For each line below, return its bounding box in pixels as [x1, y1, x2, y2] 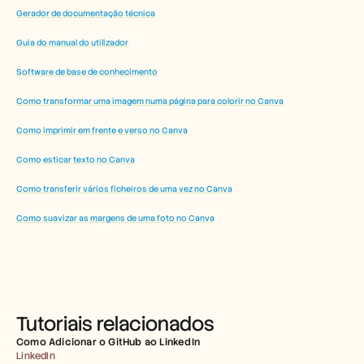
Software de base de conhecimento [16, 67, 158, 78]
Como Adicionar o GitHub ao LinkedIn [16, 336, 200, 349]
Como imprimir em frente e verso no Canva [16, 125, 188, 136]
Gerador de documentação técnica [16, 8, 155, 19]
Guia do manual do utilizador [16, 37, 128, 49]
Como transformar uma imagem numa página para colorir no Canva [16, 96, 284, 107]
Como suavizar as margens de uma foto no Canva [16, 213, 214, 224]
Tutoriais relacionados [16, 311, 214, 337]
